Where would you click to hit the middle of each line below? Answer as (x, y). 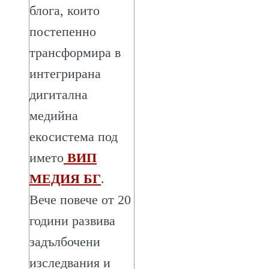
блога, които (65, 10)
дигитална (59, 94)
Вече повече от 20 (80, 199)
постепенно (63, 31)
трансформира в (75, 52)
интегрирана (65, 73)
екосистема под (74, 136)
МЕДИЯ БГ (65, 178)
